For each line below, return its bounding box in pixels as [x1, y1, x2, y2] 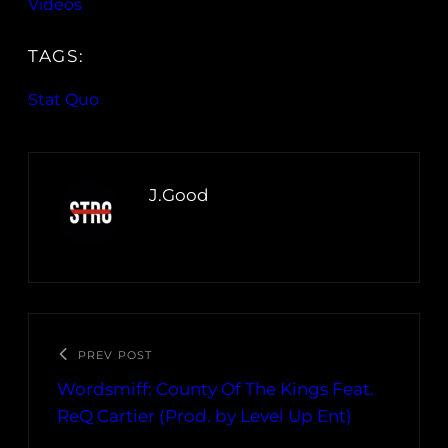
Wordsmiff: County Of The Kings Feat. [57, 379, 374, 400]
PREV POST [78, 348, 152, 363]
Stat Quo [28, 90, 99, 110]
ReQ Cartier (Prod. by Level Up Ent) [57, 406, 352, 427]
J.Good [149, 185, 209, 206]
